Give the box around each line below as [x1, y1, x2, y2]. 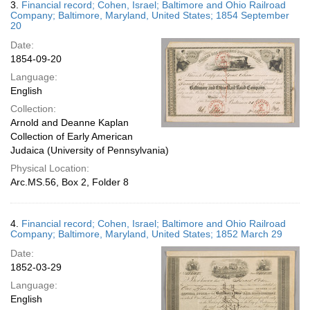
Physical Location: [10, 163, 89, 174]
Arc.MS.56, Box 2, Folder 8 [10, 176, 129, 188]
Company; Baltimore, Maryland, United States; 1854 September [10, 10, 289, 21]
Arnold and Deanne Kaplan [10, 117, 129, 128]
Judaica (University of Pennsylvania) [10, 145, 169, 156]
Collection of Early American [10, 131, 133, 142]
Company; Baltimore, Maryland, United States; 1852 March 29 [10, 228, 282, 239]
